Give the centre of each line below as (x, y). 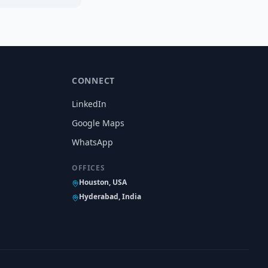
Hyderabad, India (110, 197)
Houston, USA (103, 182)
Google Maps (98, 123)
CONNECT (93, 80)
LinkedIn (89, 104)
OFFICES (89, 168)
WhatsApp (92, 142)
